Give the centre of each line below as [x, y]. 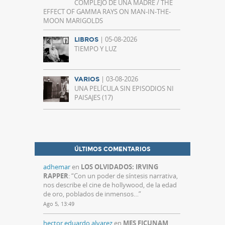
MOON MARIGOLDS [73, 21]
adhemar [57, 167]
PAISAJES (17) [94, 98]
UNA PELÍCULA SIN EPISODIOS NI [124, 89]
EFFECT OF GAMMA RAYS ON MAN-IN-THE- [107, 12]
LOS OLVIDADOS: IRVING [120, 167]
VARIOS [87, 80]
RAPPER [56, 176]
